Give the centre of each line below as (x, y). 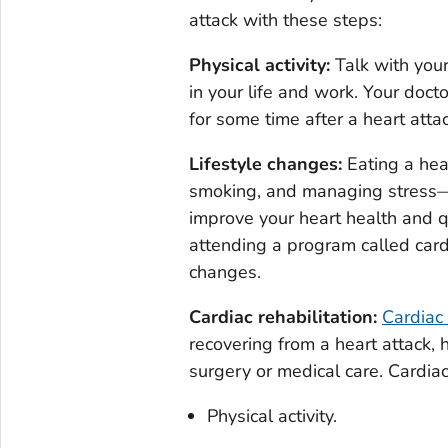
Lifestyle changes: (267, 163)
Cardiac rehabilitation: (285, 316)
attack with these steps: (285, 19)
